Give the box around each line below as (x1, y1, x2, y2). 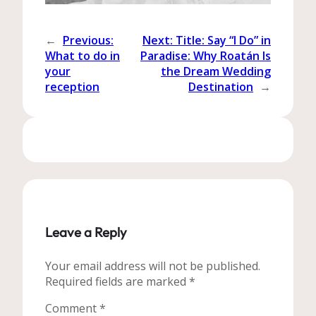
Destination (188, 79, 253, 95)
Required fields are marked (45, 274, 189, 289)
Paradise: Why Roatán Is (140, 48, 271, 63)
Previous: (63, 32, 114, 48)
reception (45, 79, 99, 95)
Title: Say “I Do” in (176, 32, 271, 48)
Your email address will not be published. (45, 258, 260, 274)
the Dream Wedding (161, 63, 271, 79)
